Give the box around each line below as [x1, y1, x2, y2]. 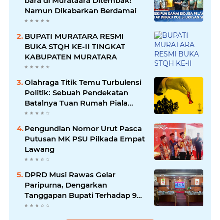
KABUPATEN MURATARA [25, 52, 117, 61]
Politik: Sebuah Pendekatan [25, 87, 128, 97]
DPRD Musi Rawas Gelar [25, 169, 115, 179]
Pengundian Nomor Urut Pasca [25, 123, 142, 133]
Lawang [25, 144, 55, 154]
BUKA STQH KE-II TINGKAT [25, 41, 125, 51]
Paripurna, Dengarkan [25, 180, 107, 190]
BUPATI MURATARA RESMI [25, 31, 124, 41]
